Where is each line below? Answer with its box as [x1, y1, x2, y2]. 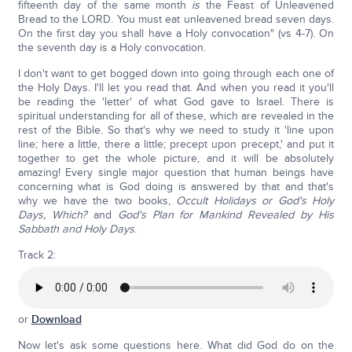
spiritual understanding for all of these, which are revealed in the [17, 109, 335, 123]
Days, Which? [17, 208, 87, 222]
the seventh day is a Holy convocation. [17, 41, 206, 54]
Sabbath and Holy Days [17, 222, 134, 236]
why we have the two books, [17, 194, 177, 207]
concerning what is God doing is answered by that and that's [17, 180, 335, 193]
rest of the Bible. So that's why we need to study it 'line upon [17, 123, 335, 137]
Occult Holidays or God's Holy [176, 194, 335, 207]
